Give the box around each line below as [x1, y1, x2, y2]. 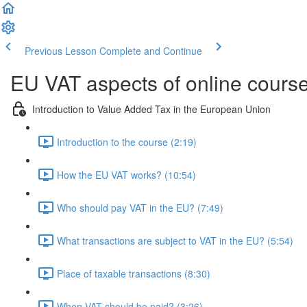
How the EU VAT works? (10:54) [57, 167, 196, 182]
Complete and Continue [99, 44, 202, 58]
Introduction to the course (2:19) [57, 134, 197, 149]
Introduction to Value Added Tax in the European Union [32, 101, 271, 116]
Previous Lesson [25, 44, 97, 58]
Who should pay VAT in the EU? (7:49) [57, 200, 223, 214]
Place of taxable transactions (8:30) [57, 266, 210, 280]
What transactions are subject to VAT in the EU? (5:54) [57, 233, 293, 247]
